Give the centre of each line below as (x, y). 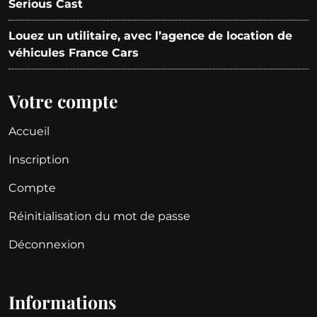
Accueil (29, 131)
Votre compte (63, 101)
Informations (63, 302)
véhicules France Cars (74, 53)
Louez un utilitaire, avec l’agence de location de (150, 36)
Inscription (39, 160)
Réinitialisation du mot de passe (99, 216)
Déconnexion (47, 244)
